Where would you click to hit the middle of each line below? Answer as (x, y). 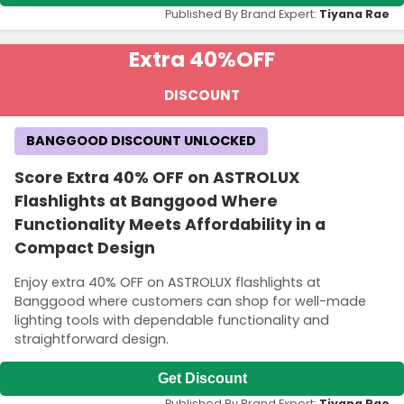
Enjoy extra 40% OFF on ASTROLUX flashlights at (168, 282)
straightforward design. (92, 339)
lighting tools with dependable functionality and (172, 320)
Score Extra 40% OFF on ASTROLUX (157, 178)
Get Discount (202, 379)
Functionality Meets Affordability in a (170, 225)
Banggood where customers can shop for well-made (190, 301)
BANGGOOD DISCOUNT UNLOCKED (141, 141)
